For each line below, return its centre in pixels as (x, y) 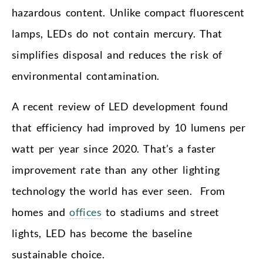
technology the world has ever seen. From (119, 190)
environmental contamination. (86, 75)
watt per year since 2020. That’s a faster (114, 148)
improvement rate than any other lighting (116, 169)
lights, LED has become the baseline (102, 233)
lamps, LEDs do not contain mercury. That (117, 33)
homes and (41, 212)
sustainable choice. (58, 254)
